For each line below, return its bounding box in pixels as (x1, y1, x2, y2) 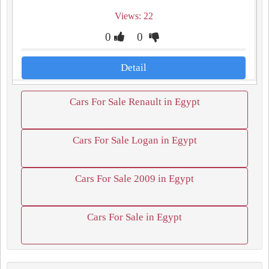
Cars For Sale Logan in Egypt (72, 134, 197, 146)
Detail (121, 62, 147, 73)
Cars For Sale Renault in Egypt (69, 96, 200, 107)
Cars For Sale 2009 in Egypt (75, 173, 194, 184)
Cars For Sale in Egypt (87, 211, 182, 223)
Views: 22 (114, 11, 153, 21)
